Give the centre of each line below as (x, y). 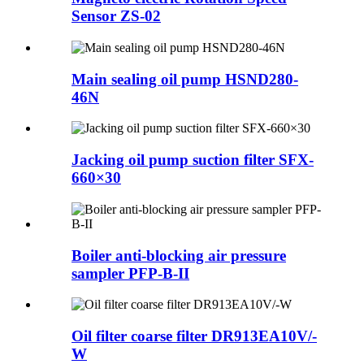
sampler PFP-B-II (130, 273)
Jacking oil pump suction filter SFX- (193, 160)
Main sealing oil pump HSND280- (185, 79)
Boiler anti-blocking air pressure (179, 255)
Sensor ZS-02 (116, 16)
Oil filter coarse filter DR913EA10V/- (194, 336)
